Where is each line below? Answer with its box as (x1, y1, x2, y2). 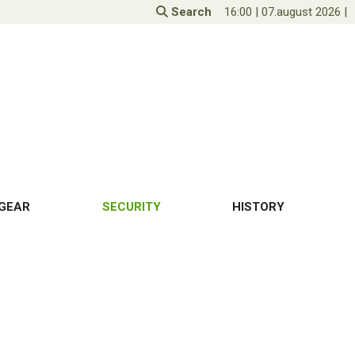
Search (168, 5, 212, 19)
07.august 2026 (261, 5, 341, 19)
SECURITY (101, 200, 161, 215)
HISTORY (231, 200, 284, 215)
